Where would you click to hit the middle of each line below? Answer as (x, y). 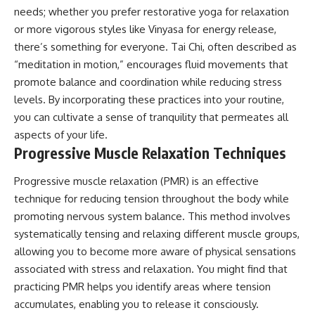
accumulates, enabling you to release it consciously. (136, 304)
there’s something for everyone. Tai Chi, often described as (155, 47)
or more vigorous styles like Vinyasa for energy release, (145, 30)
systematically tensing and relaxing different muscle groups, (157, 233)
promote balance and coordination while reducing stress (148, 82)
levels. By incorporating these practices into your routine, (149, 100)
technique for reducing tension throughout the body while (152, 198)
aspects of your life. (61, 135)
